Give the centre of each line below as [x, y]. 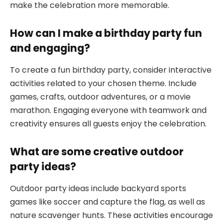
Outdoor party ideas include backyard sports [98, 189]
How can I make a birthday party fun [106, 33]
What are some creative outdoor [97, 151]
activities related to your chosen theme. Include [103, 84]
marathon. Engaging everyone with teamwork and [108, 111]
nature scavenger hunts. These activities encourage [111, 216]
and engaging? [50, 48]
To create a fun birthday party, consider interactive [111, 70]
